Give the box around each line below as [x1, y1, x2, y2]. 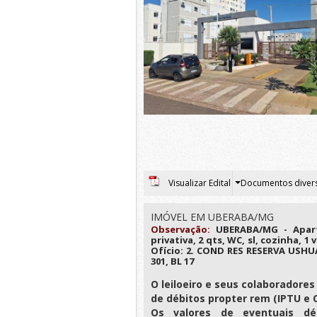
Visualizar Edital [168, 177, 231, 189]
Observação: [151, 223, 210, 236]
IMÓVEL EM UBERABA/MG [151, 210, 274, 224]
